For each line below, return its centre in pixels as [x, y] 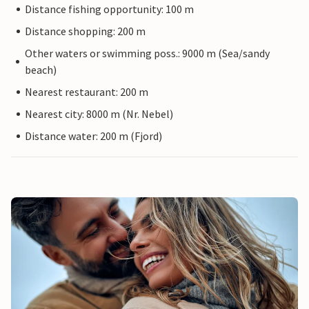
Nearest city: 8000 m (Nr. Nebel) [99, 114]
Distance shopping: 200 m [85, 31]
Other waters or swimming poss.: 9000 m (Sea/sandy [147, 53]
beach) [40, 70]
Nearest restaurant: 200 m [87, 92]
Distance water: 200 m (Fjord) [93, 136]
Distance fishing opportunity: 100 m [109, 9]
